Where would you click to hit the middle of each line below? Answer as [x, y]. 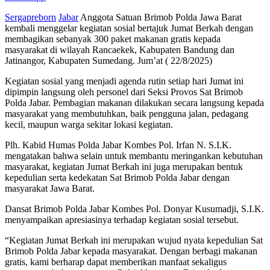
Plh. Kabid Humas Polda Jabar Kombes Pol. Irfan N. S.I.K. [118, 145]
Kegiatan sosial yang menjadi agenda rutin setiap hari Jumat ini [124, 81]
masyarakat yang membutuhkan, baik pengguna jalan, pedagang [127, 113]
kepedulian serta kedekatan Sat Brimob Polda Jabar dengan [117, 177]
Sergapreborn [30, 17]
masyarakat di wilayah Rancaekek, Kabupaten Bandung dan [120, 49]
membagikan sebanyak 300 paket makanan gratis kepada [113, 39]
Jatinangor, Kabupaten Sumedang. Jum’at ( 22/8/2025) [108, 60]
